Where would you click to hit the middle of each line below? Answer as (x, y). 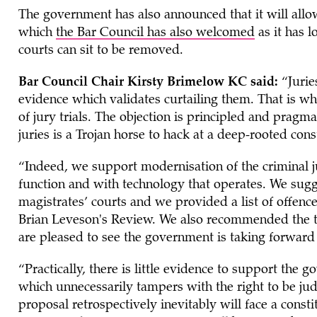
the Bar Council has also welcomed (155, 33)
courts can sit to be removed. (102, 51)
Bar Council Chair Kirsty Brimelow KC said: (148, 83)
